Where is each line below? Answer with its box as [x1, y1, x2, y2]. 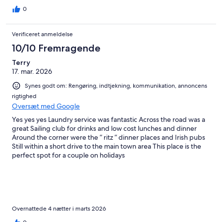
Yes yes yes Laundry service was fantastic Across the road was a [12, 114, 205, 124]
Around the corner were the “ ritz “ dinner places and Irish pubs [12, 132, 205, 142]
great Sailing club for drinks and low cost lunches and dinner [12, 123, 197, 133]
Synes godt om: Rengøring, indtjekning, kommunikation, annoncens [25, 81, 207, 90]
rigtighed [12, 92, 37, 100]
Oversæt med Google [12, 101, 80, 111]
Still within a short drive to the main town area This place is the [12, 141, 201, 151]
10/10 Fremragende [12, 42, 101, 54]
